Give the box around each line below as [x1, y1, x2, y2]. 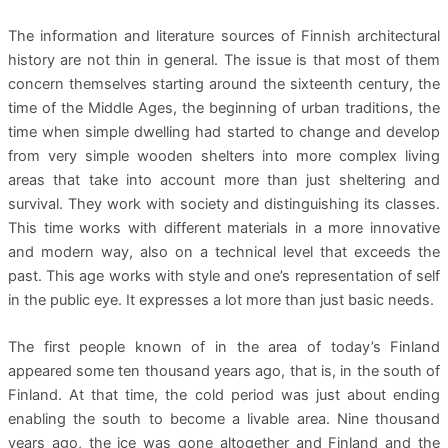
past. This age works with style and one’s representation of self [7, 266, 441, 285]
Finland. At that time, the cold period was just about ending [7, 386, 441, 405]
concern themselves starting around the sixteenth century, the [7, 74, 441, 93]
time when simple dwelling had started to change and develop [7, 122, 441, 141]
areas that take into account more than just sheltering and [7, 170, 441, 189]
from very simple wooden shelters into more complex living [7, 146, 441, 165]
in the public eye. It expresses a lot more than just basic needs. [7, 290, 434, 309]
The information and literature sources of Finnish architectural [7, 26, 441, 45]
